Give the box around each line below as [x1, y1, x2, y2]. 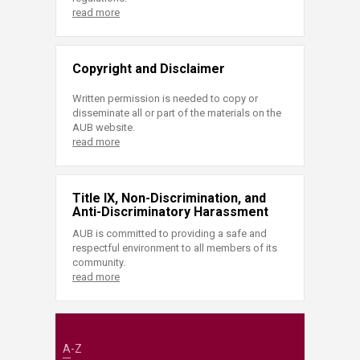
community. [72, 256, 125, 268]
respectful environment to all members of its [72, 241, 277, 254]
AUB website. [72, 121, 135, 133]
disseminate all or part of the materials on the [72, 106, 281, 119]
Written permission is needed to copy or [72, 92, 258, 104]
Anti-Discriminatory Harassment [72, 203, 268, 219]
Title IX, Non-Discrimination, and [72, 190, 266, 206]
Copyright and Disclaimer [72, 60, 225, 76]
